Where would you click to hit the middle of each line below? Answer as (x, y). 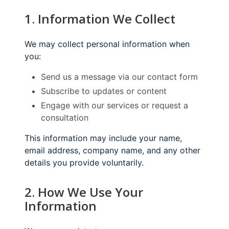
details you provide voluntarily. (84, 162)
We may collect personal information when (107, 44)
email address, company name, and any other (112, 150)
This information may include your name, (103, 138)
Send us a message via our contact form (119, 76)
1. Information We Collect (100, 18)
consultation (65, 117)
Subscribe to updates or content (104, 91)
